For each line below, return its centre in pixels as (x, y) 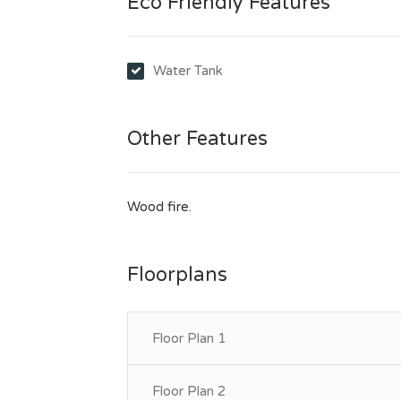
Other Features (197, 139)
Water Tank (188, 71)
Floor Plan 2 (189, 391)
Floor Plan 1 (189, 338)
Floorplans (177, 275)
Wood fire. (159, 207)
